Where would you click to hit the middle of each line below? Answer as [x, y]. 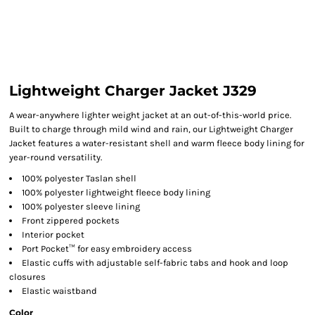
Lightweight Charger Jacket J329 [133, 91]
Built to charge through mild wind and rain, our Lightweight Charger [151, 129]
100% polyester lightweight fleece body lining [116, 192]
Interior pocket [53, 234]
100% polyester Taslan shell [79, 178]
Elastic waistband [59, 291]
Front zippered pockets [71, 220]
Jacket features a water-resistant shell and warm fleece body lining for [157, 143]
